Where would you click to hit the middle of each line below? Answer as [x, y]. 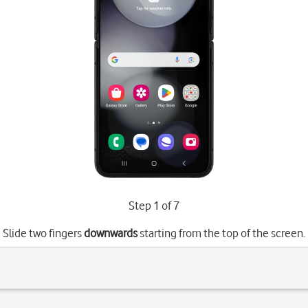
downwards [110, 233]
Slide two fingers [43, 233]
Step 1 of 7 [154, 206]
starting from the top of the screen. [221, 233]
